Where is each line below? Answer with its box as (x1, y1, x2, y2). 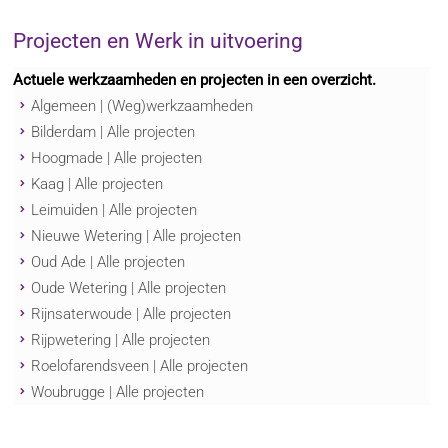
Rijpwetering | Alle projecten (30, 331, 210, 350)
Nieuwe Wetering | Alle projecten (30, 227, 241, 246)
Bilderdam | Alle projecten (30, 123, 195, 142)
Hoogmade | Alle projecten (30, 149, 202, 168)
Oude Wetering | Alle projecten (30, 279, 226, 298)
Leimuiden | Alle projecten (30, 201, 197, 220)
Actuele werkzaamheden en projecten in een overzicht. (13, 71, 377, 90)
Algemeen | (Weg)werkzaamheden (30, 97, 253, 116)
